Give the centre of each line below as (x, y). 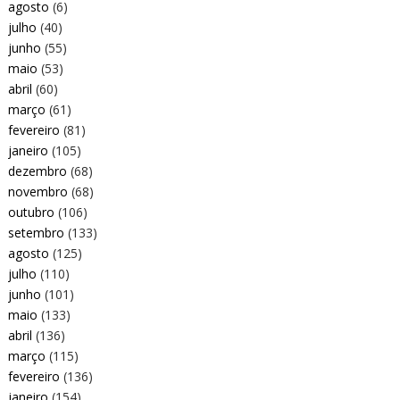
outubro (31, 212)
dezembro (37, 171)
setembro (36, 232)
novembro (37, 191)
